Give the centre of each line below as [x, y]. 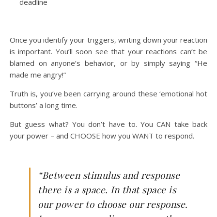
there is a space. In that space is [107, 189]
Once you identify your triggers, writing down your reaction [108, 40]
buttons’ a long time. [44, 105]
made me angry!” [38, 75]
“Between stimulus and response [109, 175]
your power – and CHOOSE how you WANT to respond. [102, 136]
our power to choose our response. [113, 204]
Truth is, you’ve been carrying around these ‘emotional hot [108, 93]
